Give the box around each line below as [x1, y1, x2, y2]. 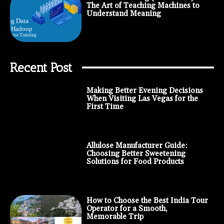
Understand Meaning [86, 8, 161, 18]
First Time [86, 101, 123, 111]
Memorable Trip [86, 211, 143, 221]
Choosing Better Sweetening [86, 148, 185, 158]
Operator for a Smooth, [86, 203, 167, 213]
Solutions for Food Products [86, 156, 184, 166]
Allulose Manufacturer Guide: [86, 140, 187, 150]
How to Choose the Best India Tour [86, 195, 208, 205]
